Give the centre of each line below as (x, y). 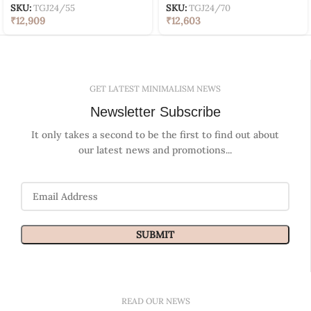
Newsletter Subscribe (155, 111)
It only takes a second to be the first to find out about (155, 134)
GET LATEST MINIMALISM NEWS (155, 88)
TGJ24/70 (210, 8)
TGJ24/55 (54, 8)
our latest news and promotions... (155, 150)
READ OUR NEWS (155, 301)
